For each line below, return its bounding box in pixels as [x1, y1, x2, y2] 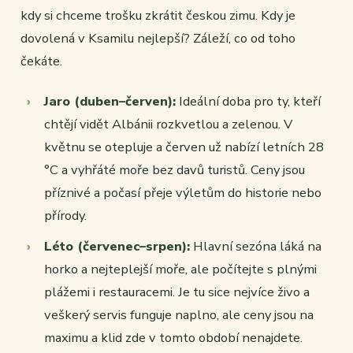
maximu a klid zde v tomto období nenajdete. [44, 329, 303, 347]
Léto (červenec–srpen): [44, 237, 190, 256]
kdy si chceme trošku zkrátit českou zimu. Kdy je [20, 6, 295, 25]
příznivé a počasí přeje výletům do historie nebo [44, 184, 321, 203]
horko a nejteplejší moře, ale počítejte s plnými [44, 260, 317, 279]
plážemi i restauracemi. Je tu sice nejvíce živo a [44, 283, 310, 302]
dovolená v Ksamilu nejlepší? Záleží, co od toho [20, 29, 295, 48]
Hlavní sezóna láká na [190, 237, 321, 256]
